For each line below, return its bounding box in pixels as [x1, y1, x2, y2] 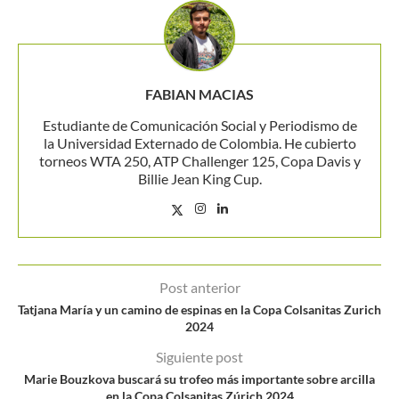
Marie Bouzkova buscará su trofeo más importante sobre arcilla [24, 370, 375, 387]
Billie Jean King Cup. [137, 169, 262, 187]
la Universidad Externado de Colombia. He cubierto [43, 134, 356, 151]
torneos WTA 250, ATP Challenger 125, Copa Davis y [38, 151, 361, 169]
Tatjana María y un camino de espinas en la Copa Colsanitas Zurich [18, 301, 381, 317]
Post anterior [159, 278, 240, 296]
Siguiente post [156, 347, 243, 365]
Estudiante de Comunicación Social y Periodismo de [42, 116, 357, 134]
